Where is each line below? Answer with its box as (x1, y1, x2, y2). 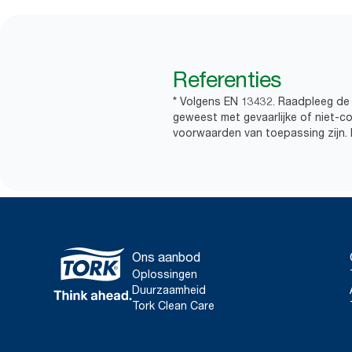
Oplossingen (132, 267, 197, 280)
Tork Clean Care (132, 299, 214, 312)
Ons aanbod (132, 249, 200, 265)
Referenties (173, 66, 281, 93)
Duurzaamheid (132, 283, 206, 296)
